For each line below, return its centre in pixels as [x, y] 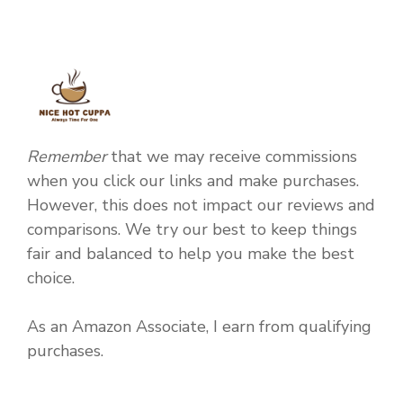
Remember [67, 156]
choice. [51, 278]
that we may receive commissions [232, 156]
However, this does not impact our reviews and [201, 205]
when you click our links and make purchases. [193, 180]
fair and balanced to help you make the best [191, 253]
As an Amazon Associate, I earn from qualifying [199, 326]
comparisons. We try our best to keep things [192, 229]
